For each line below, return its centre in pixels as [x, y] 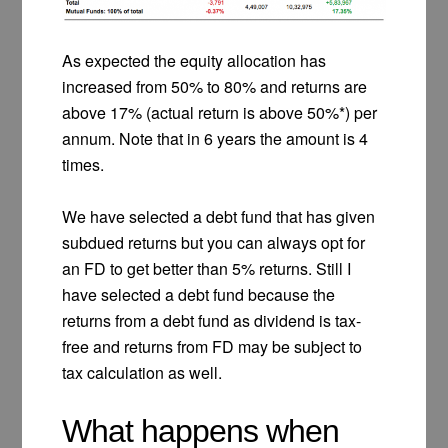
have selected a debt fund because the [199, 294]
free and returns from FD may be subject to [212, 346]
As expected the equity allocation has [194, 60]
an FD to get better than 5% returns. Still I [207, 268]
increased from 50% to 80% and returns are [215, 86]
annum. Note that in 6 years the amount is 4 [215, 138]
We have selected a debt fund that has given [219, 216]
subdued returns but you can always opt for [214, 242]
